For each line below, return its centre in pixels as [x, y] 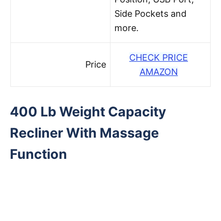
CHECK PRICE [159, 57]
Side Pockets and [151, 13]
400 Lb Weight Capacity [88, 111]
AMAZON [159, 72]
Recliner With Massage [84, 133]
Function [38, 154]
